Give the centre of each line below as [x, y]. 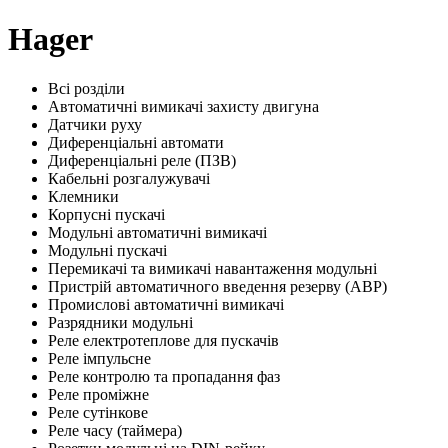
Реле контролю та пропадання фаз [164, 376]
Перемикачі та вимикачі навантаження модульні [212, 268]
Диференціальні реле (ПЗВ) [142, 160]
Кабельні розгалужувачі [129, 178]
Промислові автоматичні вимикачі [166, 304]
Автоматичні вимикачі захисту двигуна [183, 106]
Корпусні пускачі [106, 214]
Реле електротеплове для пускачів [163, 340]
